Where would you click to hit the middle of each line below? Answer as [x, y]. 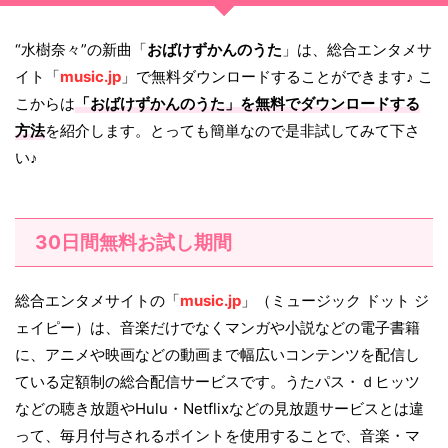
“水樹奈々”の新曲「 [81, 50]
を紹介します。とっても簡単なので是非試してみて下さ [232, 131]
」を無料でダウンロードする [322, 104]
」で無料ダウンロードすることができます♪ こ [277, 77]
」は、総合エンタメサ [357, 50]
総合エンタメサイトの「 [97, 301]
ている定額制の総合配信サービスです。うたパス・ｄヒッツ [217, 382]
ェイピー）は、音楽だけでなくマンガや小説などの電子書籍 [217, 328]
